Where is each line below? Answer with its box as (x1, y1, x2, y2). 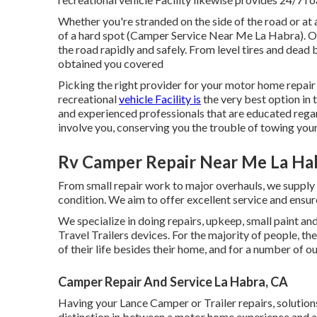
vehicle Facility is (119, 92, 201, 105)
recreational (58, 92, 119, 105)
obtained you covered (58, 57, 163, 70)
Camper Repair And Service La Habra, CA (58, 274, 288, 289)
